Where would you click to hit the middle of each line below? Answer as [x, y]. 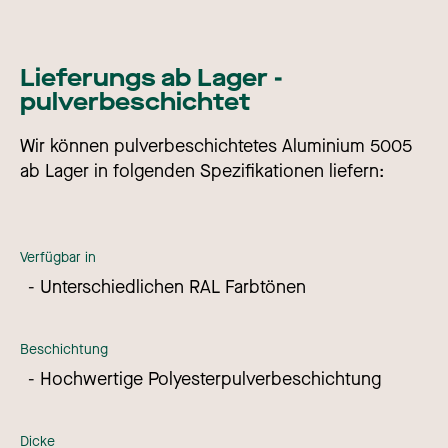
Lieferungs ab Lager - [151, 78]
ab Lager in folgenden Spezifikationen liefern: [202, 171]
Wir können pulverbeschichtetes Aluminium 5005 [216, 146]
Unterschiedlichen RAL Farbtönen [173, 287]
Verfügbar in [58, 258]
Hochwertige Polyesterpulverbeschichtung [210, 379]
